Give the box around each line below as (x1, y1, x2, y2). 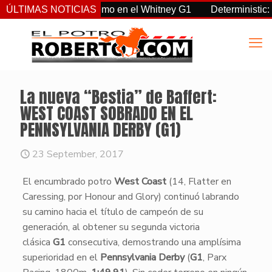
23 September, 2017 (32, 148, 124, 161)
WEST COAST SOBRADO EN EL (20, 101, 193, 126)
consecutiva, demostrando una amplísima (65, 236, 241, 249)
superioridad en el (22, 251, 100, 264)
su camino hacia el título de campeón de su (22, 205, 203, 219)
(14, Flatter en (166, 175, 231, 188)
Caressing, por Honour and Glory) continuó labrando (22, 190, 239, 203)
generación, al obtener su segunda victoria (22, 220, 200, 234)
